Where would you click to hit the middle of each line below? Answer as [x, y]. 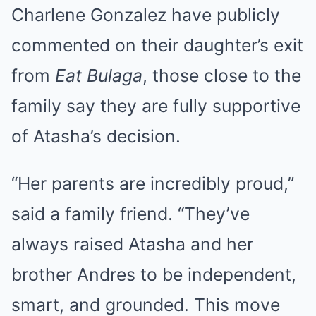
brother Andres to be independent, [154, 275]
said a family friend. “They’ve [130, 214]
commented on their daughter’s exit [157, 45]
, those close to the [222, 76]
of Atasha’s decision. [96, 136]
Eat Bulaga [99, 76]
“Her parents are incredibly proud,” [153, 184]
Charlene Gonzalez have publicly [146, 15]
